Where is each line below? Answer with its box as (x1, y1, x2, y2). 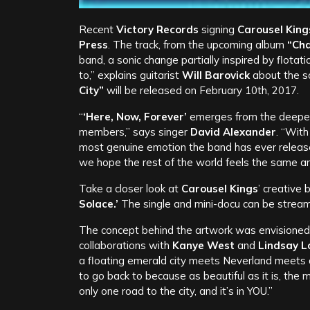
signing (199, 23, 237, 37)
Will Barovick (182, 69, 250, 82)
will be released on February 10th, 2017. (104, 84, 299, 98)
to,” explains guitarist (79, 69, 182, 82)
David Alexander (190, 125, 276, 139)
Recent (79, 23, 116, 37)
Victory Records (116, 23, 199, 37)
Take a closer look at (79, 182, 181, 196)
